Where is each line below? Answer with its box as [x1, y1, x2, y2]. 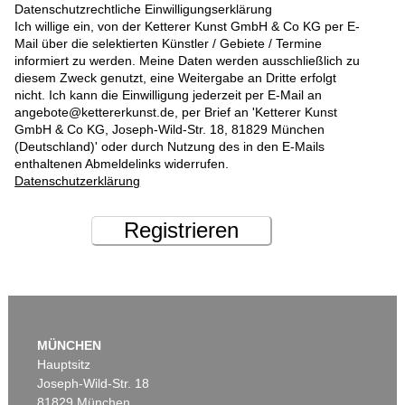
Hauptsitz [37, 357, 91, 372]
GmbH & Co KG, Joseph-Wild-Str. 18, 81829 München [14, 122, 325, 137]
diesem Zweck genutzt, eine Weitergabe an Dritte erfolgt [14, 71, 337, 86]
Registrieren [124, 218, 240, 243]
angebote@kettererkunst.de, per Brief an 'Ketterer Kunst [14, 105, 338, 120]
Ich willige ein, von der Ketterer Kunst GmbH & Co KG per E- [14, 19, 361, 34]
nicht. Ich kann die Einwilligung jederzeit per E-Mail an [14, 88, 323, 103]
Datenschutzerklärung [14, 174, 141, 189]
